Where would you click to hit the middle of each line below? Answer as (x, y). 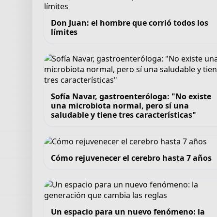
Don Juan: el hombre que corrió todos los (130, 23)
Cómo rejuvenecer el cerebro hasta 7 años (132, 158)
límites (64, 32)
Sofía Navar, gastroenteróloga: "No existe (131, 96)
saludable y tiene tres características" (124, 115)
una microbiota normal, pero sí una (120, 105)
